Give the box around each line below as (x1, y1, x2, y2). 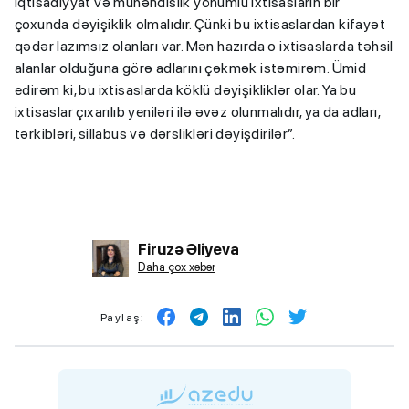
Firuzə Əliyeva (138, 239, 239, 258)
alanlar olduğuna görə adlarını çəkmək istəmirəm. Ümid (15, 58, 367, 77)
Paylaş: (100, 310, 145, 324)
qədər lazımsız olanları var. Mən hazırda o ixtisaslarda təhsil (15, 37, 393, 55)
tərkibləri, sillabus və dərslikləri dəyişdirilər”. (15, 124, 295, 142)
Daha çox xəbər (138, 260, 215, 275)
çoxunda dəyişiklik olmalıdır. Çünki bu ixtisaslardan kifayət (15, 15, 385, 33)
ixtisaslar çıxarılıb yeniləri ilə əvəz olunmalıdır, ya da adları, (15, 102, 380, 121)
